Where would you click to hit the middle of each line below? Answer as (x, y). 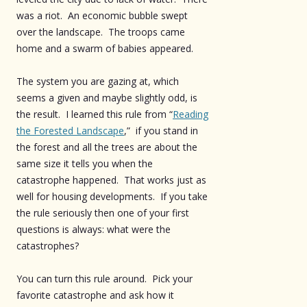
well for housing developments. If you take (112, 196)
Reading (191, 114)
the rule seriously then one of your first (103, 212)
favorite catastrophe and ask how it (95, 295)
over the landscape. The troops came (101, 32)
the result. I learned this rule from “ (95, 114)
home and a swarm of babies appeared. (105, 48)
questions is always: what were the (95, 229)
